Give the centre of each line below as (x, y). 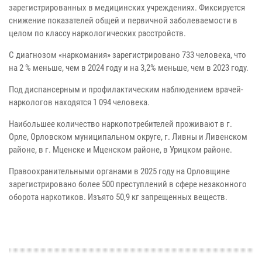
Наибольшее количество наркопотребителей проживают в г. (120, 124)
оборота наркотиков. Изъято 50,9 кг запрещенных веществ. (120, 197)
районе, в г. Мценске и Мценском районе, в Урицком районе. (120, 149)
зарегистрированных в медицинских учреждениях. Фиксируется (127, 7)
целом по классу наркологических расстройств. (97, 33)
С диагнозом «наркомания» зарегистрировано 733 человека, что (127, 55)
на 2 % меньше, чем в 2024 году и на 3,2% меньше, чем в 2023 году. (129, 68)
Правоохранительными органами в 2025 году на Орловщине (119, 171)
